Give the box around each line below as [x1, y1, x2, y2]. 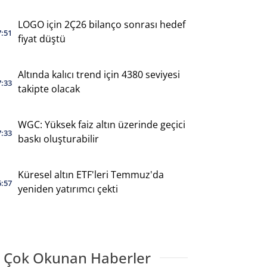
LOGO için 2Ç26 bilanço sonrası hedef [17, 17, 185, 31]
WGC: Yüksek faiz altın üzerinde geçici [17, 117, 185, 131]
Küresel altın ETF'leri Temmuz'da [17, 167, 164, 181]
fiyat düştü [17, 32, 66, 45]
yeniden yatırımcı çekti [17, 182, 118, 195]
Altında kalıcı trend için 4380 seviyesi [17, 67, 180, 81]
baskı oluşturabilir [17, 132, 99, 145]
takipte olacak [17, 82, 80, 95]
